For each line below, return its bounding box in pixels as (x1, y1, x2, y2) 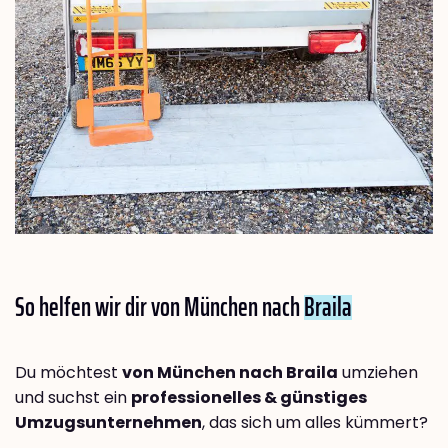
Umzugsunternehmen (15, 410, 202, 434)
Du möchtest (15, 360, 122, 384)
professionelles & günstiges (131, 385, 367, 409)
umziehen (338, 360, 418, 384)
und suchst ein (15, 385, 131, 409)
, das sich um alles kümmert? (202, 410, 428, 434)
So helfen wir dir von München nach (15, 285, 304, 327)
